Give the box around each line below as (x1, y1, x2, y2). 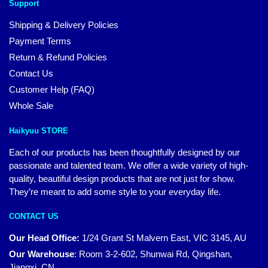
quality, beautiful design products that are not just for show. (9, 173, 235, 184)
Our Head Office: (9, 233, 80, 243)
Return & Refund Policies (9, 52, 107, 62)
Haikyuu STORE (9, 126, 68, 135)
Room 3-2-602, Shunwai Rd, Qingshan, (79, 249, 232, 260)
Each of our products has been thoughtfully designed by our (9, 147, 240, 157)
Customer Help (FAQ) (9, 84, 95, 95)
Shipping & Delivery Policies (9, 20, 118, 30)
